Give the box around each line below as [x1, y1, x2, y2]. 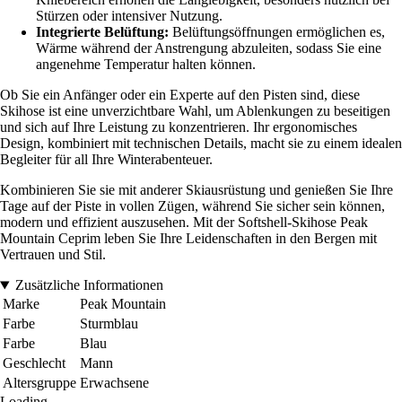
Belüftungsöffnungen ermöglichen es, [169, 24, 385, 40]
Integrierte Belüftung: [36, 24, 169, 40]
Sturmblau [80, 316, 138, 332]
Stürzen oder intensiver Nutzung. [36, 8, 223, 24]
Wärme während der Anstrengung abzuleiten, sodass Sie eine [36, 40, 381, 57]
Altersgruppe [3, 375, 76, 391]
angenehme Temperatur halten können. [36, 57, 256, 73]
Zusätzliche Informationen [14, 277, 163, 293]
